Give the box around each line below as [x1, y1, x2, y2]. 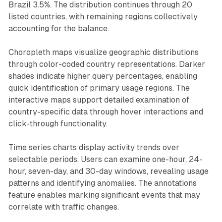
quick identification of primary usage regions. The [8, 83, 190, 93]
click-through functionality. [8, 118, 108, 128]
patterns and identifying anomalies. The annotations [8, 178, 197, 188]
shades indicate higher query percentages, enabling [8, 71, 197, 81]
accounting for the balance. [8, 23, 109, 33]
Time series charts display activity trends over [8, 142, 179, 152]
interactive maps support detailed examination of [8, 95, 189, 105]
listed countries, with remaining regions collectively [8, 11, 198, 21]
